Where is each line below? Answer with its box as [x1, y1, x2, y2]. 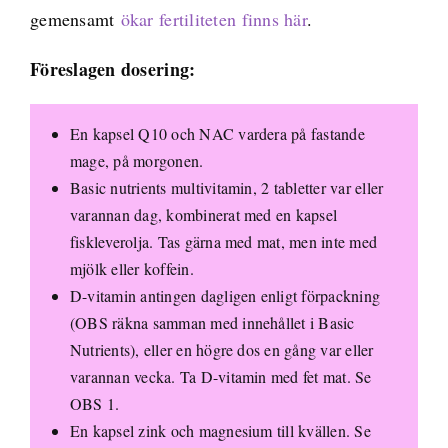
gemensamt [29, 6, 121, 31]
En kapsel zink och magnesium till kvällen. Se [69, 419, 371, 441]
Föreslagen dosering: [29, 55, 196, 82]
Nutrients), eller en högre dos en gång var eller [69, 338, 374, 360]
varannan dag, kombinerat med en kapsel [69, 203, 338, 225]
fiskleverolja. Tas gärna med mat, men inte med [69, 230, 378, 252]
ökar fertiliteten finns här [120, 6, 307, 31]
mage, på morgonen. [69, 149, 204, 171]
